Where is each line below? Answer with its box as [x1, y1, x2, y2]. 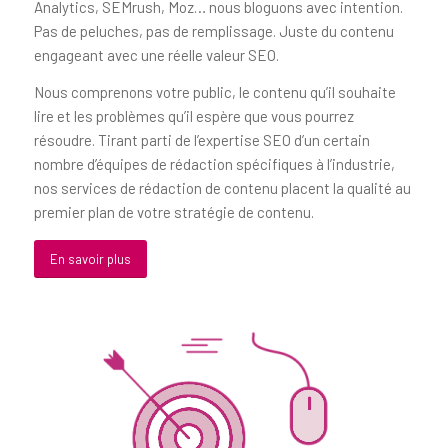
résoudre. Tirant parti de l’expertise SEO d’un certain [33, 130, 370, 149]
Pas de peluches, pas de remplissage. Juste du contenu [33, 22, 394, 41]
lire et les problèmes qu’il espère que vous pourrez [33, 106, 354, 125]
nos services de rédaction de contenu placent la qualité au [33, 178, 411, 197]
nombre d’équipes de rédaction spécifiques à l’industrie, [33, 154, 395, 173]
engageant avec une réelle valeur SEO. [33, 46, 279, 65]
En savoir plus [49, 250, 131, 267]
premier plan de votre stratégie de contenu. [33, 202, 314, 221]
